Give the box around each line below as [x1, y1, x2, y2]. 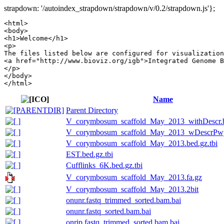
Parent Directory [66, 106, 118, 114]
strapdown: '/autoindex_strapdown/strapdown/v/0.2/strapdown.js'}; [4, 4, 215, 12]
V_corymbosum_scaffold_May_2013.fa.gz [66, 173, 202, 181]
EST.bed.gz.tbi [66, 150, 113, 158]
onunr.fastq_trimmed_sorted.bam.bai [66, 196, 181, 204]
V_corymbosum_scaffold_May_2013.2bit [66, 185, 198, 193]
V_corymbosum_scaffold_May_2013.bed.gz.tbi [66, 139, 217, 147]
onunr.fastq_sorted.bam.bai [66, 207, 151, 215]
